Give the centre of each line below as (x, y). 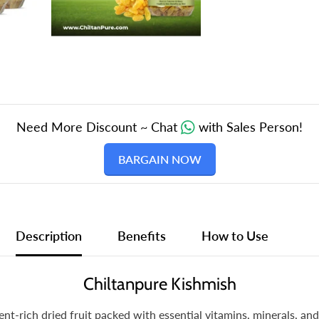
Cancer (300, 14)
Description (48, 235)
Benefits (141, 235)
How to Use (235, 235)
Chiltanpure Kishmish (159, 283)
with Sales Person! (251, 126)
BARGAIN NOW (159, 159)
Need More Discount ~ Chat (99, 126)
